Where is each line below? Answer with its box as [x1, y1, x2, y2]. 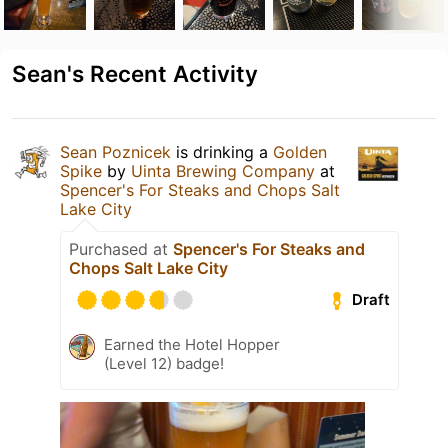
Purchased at [69, 238, 173, 259]
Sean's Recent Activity [12, 59, 258, 87]
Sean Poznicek [60, 141, 171, 162]
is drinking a [171, 141, 273, 162]
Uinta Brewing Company [131, 160, 315, 181]
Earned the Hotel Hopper [104, 334, 280, 354]
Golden [273, 141, 327, 162]
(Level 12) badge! [104, 353, 224, 373]
